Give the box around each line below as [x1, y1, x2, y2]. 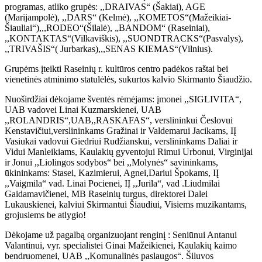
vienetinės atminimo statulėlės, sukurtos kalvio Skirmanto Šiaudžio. [5, 74, 252, 84]
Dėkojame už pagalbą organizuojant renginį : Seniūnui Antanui [5, 229, 237, 240]
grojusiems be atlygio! [5, 209, 86, 220]
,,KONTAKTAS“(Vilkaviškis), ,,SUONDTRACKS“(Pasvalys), [5, 33, 243, 43]
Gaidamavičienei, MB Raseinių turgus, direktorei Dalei [5, 188, 208, 199]
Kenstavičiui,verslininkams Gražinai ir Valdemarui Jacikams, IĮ [5, 125, 236, 136]
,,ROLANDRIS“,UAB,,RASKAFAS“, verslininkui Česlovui [5, 115, 233, 125]
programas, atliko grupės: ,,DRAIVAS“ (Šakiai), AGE [5, 1, 205, 12]
